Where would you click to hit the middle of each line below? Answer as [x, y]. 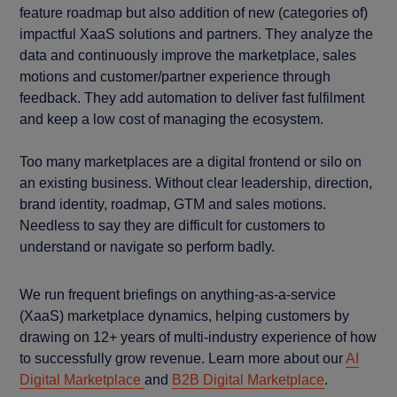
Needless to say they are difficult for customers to [173, 226]
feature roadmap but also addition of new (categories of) [194, 13]
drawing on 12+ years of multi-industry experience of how [198, 338]
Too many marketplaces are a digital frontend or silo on [191, 162]
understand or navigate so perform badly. [148, 247]
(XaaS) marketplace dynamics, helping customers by [185, 316]
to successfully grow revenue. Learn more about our [183, 359]
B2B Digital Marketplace [249, 380]
